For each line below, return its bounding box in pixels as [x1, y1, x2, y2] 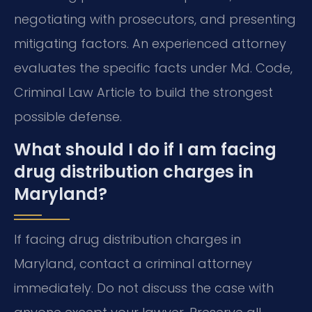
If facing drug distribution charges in [14, 231, 241, 249]
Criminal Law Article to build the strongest [14, 83, 273, 101]
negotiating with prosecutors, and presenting [14, 10, 296, 28]
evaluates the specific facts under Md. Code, [14, 58, 292, 77]
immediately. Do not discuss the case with [14, 279, 274, 297]
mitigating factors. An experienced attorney [14, 34, 286, 52]
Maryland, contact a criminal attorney [14, 255, 252, 273]
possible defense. [14, 107, 122, 125]
